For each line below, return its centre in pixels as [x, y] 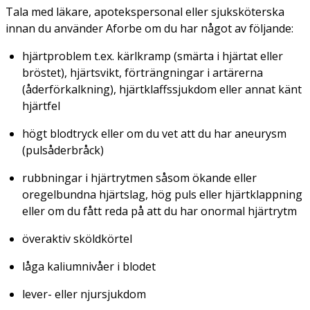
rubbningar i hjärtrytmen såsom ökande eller [139, 177]
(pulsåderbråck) [63, 150]
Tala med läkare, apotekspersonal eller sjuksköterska [145, 11]
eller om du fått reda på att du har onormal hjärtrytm [159, 211]
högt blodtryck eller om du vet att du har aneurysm [154, 133]
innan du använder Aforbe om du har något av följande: [149, 28]
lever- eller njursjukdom [84, 294]
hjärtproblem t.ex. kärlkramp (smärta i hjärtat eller [153, 56]
